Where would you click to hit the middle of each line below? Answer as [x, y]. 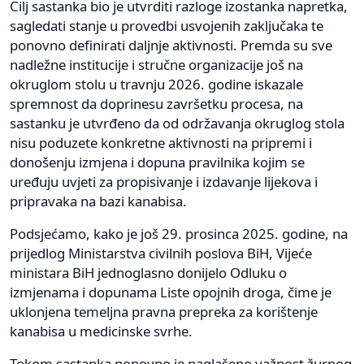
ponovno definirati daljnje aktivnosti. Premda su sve [171, 45]
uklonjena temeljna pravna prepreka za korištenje [164, 311]
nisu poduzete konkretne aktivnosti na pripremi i [161, 142]
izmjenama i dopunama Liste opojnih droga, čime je [171, 292]
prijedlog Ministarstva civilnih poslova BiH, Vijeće [161, 253]
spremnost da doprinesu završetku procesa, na [156, 103]
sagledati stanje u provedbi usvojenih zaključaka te [167, 25]
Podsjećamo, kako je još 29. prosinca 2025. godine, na [179, 233]
